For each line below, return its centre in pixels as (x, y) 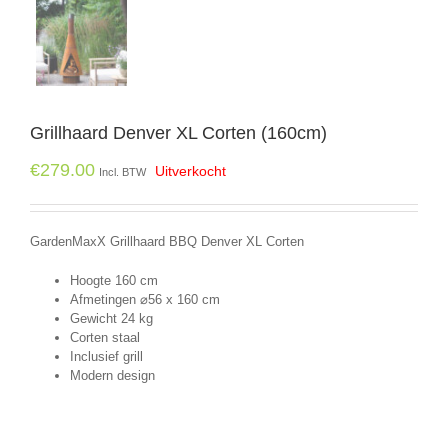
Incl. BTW (122, 172)
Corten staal (105, 338)
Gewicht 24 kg (111, 319)
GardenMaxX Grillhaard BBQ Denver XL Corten (167, 242)
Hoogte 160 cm (114, 281)
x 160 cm (191, 300)
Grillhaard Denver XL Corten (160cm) (178, 133)
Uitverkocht (190, 171)
